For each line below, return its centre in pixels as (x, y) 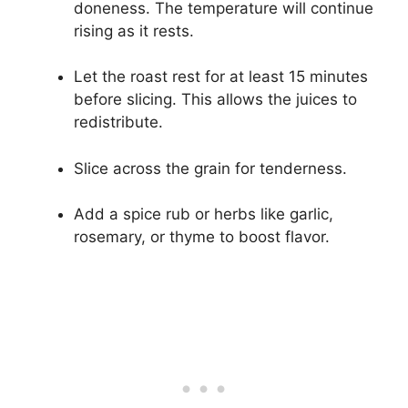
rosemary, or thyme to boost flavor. (202, 237)
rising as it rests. (134, 31)
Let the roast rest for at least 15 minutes (221, 77)
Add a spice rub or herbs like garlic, (204, 214)
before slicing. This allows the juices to (215, 100)
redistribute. (118, 122)
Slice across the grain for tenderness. (210, 168)
